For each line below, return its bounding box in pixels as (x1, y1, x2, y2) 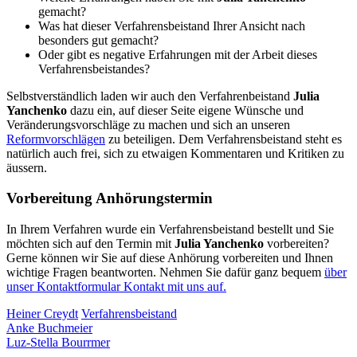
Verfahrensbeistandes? (38, 61, 150, 76)
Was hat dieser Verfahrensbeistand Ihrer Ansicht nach (38, 18, 305, 33)
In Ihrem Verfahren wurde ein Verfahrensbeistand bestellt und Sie (6, 222, 334, 237)
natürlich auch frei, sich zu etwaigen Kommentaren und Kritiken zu (6, 146, 344, 160)
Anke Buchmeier (6, 321, 92, 335)
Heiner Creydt (6, 307, 78, 321)
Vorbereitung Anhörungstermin (6, 190, 213, 207)
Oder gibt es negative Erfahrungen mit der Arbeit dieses (38, 47, 317, 61)
